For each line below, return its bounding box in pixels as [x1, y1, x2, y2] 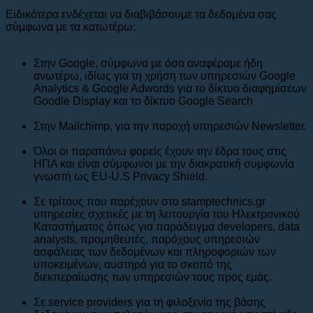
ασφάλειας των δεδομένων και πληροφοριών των [34, 245, 276, 258]
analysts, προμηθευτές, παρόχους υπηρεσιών [34, 233, 260, 245]
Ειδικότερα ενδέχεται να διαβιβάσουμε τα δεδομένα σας [6, 8, 277, 20]
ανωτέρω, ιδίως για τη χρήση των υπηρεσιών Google [34, 69, 296, 82]
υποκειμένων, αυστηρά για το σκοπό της [34, 258, 232, 270]
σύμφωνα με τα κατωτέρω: [6, 20, 136, 33]
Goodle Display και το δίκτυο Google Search [34, 94, 253, 107]
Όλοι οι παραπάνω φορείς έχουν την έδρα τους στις [34, 145, 286, 157]
